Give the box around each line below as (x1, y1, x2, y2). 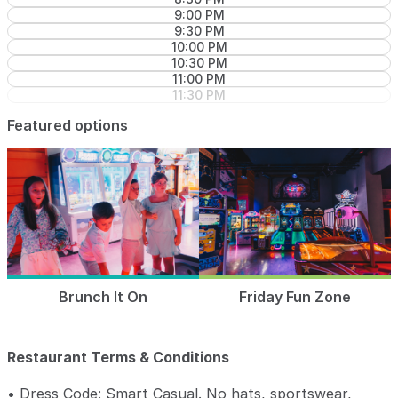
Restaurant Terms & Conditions (7, 347, 229, 366)
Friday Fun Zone (239, 288, 351, 306)
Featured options (7, 116, 128, 135)
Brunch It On (59, 288, 147, 306)
